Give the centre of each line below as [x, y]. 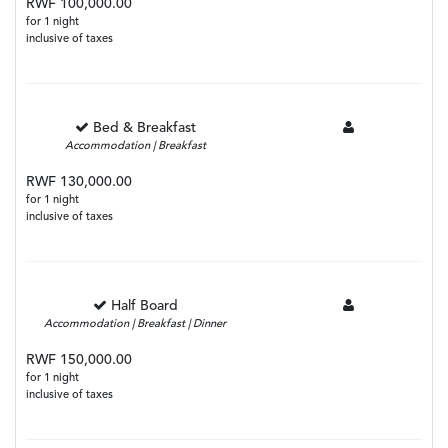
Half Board [144, 306]
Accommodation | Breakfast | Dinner [135, 325]
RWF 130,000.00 [79, 182]
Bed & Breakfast [144, 128]
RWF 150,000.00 [79, 360]
